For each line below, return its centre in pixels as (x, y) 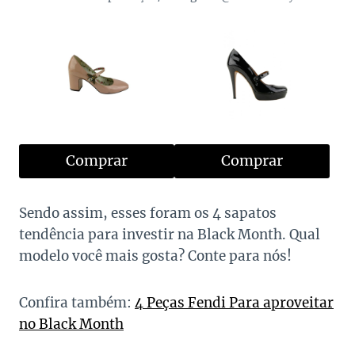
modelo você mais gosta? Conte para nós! (155, 256)
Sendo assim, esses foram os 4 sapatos (148, 214)
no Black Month (71, 324)
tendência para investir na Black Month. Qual (170, 235)
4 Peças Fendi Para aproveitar (234, 303)
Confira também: (77, 303)
